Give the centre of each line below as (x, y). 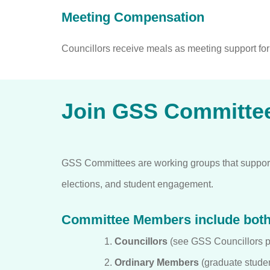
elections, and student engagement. (137, 184)
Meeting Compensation (133, 17)
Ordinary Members (157, 262)
